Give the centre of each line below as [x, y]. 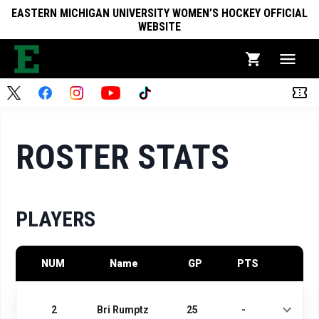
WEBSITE [159, 26]
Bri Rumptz [123, 310]
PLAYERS [56, 219]
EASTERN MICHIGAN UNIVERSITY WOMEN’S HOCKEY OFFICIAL [159, 13]
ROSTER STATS [123, 157]
